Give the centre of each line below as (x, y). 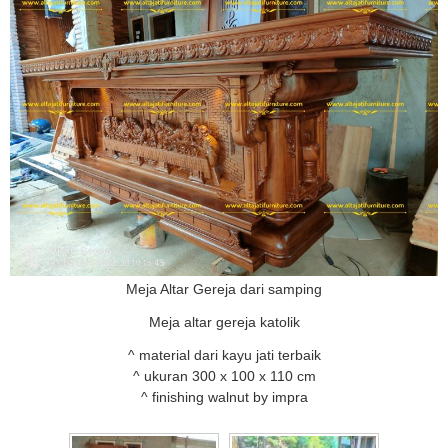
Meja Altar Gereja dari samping (224, 289)
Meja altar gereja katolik (224, 322)
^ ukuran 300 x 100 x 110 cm (224, 376)
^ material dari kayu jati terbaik (224, 355)
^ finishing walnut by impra (224, 397)
